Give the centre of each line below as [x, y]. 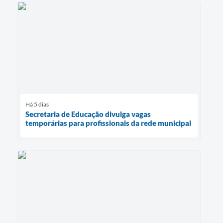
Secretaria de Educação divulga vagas [88, 114]
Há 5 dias [37, 104]
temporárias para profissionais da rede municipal [108, 123]
